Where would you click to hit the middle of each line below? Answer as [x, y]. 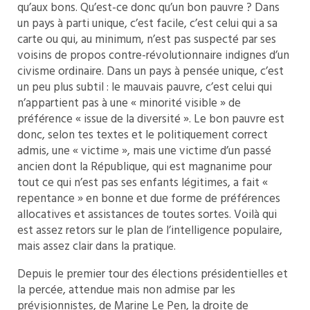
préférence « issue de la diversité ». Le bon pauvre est [151, 119]
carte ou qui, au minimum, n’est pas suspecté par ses [147, 40]
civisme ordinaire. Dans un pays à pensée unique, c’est [151, 72]
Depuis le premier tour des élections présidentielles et [153, 274]
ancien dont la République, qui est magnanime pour [145, 167]
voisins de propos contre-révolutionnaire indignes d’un [153, 56]
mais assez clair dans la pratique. [97, 247]
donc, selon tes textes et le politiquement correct [143, 135]
